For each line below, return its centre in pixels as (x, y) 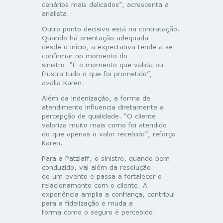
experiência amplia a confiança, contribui (108, 194)
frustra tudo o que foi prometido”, (97, 74)
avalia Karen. (63, 83)
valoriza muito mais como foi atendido (104, 125)
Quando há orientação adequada (95, 38)
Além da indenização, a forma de (96, 98)
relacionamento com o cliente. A (95, 185)
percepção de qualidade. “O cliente (99, 116)
